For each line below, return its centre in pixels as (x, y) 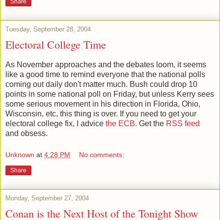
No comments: (102, 154)
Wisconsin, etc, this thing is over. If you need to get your (101, 114)
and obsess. (27, 134)
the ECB (120, 124)
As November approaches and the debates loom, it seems (106, 65)
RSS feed (183, 124)
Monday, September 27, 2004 (47, 198)
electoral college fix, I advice (55, 124)
